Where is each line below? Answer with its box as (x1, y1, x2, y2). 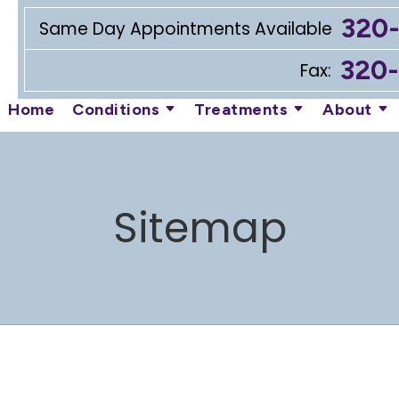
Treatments (194, 100, 288, 119)
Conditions (72, 100, 159, 119)
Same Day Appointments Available (39, 16, 332, 41)
